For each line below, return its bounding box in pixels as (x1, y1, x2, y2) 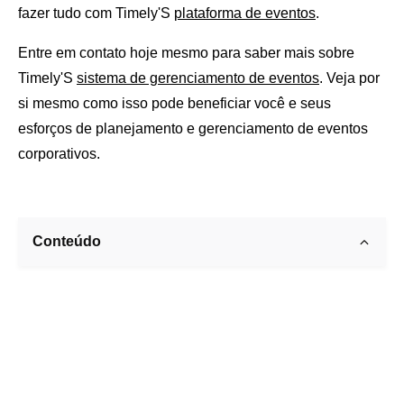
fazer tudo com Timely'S (18, 5, 174, 21)
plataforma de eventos (174, 5, 316, 21)
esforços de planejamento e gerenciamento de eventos (18, 120, 368, 136)
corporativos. (18, 145, 100, 161)
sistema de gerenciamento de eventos (77, 69, 319, 86)
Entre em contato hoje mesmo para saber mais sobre (18, 44, 354, 60)
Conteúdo (32, 233, 101, 249)
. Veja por (319, 69, 380, 86)
